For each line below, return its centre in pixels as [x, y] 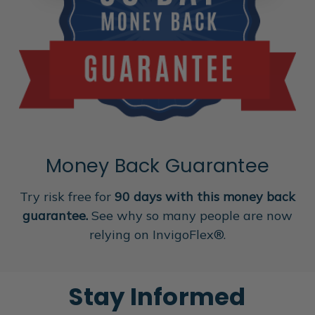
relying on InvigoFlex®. [157, 234]
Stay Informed [157, 296]
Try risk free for [67, 196]
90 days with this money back [205, 196]
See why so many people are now [190, 215]
